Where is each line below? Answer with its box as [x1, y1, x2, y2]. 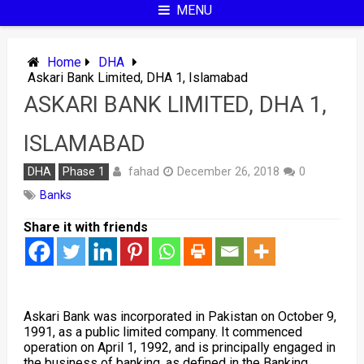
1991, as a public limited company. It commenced [23, 324, 302, 340]
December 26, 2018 [176, 165, 279, 179]
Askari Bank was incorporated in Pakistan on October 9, [23, 309, 336, 324]
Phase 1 [62, 165, 105, 179]
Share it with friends [23, 219, 148, 235]
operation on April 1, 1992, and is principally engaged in [23, 340, 336, 355]
